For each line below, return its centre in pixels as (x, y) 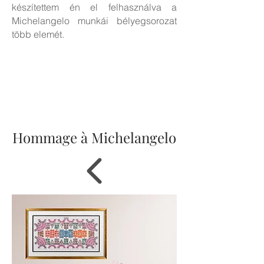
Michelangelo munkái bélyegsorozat (94, 21)
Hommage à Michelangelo (94, 137)
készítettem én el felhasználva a (94, 7)
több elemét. (38, 34)
